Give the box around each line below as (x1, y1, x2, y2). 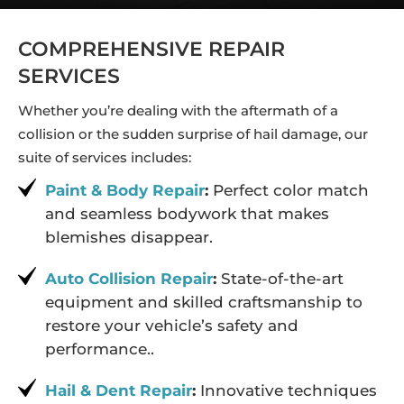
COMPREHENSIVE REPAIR (18, 37, 285, 62)
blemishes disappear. (45, 228, 213, 247)
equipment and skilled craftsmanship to (45, 293, 363, 312)
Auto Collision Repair (45, 270, 213, 289)
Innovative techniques (196, 381, 377, 400)
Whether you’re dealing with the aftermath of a (18, 102, 338, 120)
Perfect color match (208, 181, 369, 200)
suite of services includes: (18, 149, 191, 167)
